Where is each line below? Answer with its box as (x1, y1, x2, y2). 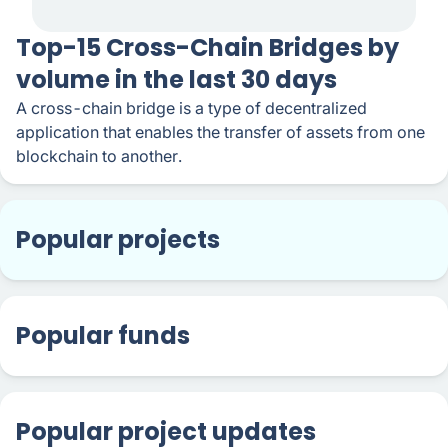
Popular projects (16, 223, 220, 256)
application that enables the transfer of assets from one (16, 122, 425, 142)
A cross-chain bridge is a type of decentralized (16, 98, 367, 118)
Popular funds (16, 319, 190, 352)
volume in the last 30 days (16, 63, 337, 96)
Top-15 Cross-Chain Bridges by (16, 31, 399, 64)
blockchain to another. (16, 146, 182, 166)
